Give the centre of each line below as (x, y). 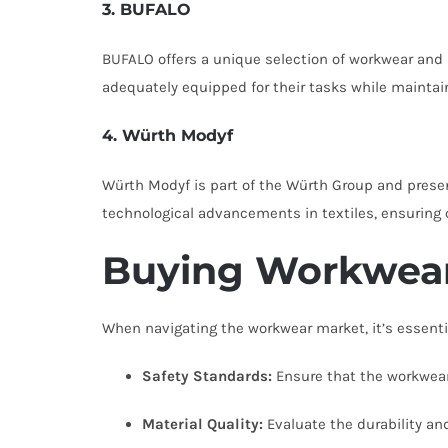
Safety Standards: (207, 376)
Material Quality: (202, 424)
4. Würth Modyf (167, 135)
